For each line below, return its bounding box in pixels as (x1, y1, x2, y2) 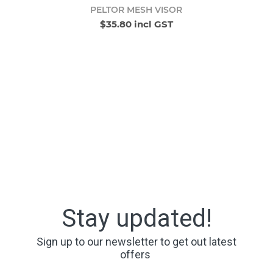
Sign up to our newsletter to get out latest (37, 235, 236, 249)
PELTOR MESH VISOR (90, 4, 183, 15)
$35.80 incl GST (99, 18, 173, 30)
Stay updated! (61, 204, 212, 233)
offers (120, 248, 153, 261)
